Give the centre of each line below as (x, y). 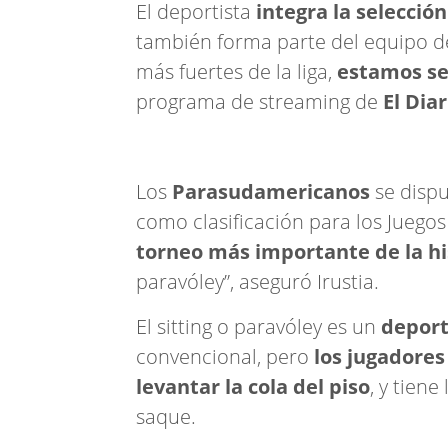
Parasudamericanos (268, 191)
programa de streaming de (259, 101)
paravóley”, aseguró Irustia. (257, 281)
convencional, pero (225, 356)
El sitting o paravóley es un (258, 326)
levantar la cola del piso (253, 386)
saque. (166, 416)
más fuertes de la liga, (236, 71)
